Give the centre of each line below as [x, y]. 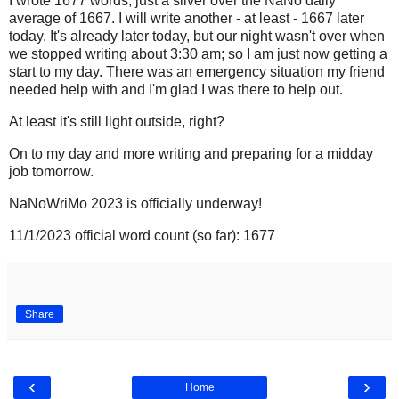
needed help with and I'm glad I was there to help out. [176, 90]
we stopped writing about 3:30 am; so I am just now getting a [198, 54]
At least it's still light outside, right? [118, 122]
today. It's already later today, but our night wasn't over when [197, 37]
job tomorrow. [51, 171]
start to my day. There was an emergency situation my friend [197, 72]
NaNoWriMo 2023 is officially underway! [135, 203]
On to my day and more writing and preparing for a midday [191, 153]
